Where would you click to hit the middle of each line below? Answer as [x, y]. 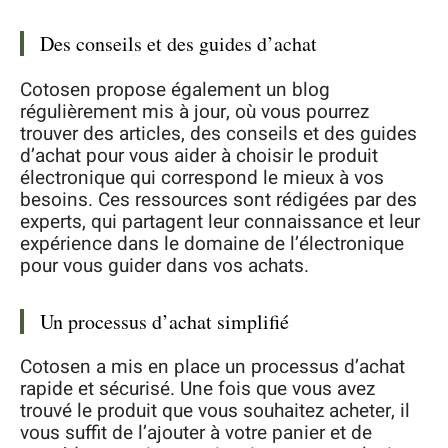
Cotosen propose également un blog [175, 89]
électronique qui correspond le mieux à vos [202, 177]
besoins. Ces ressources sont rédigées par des [218, 199]
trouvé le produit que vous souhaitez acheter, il [215, 411]
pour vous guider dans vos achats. [164, 265]
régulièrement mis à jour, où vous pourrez [194, 111]
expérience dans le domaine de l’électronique [212, 243]
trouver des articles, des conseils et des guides [218, 133]
